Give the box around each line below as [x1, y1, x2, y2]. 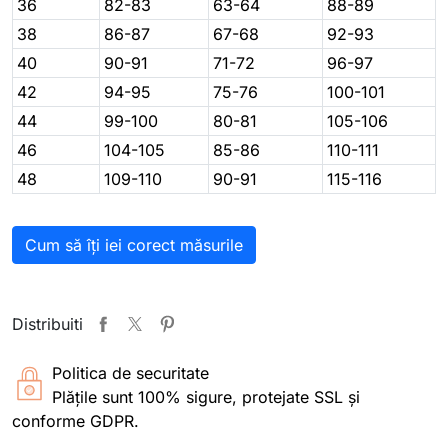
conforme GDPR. [12, 411, 139, 432]
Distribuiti [12, 314, 83, 335]
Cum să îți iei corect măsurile [25, 235, 243, 256]
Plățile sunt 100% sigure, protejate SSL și [52, 387, 360, 408]
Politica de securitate [52, 363, 209, 384]
